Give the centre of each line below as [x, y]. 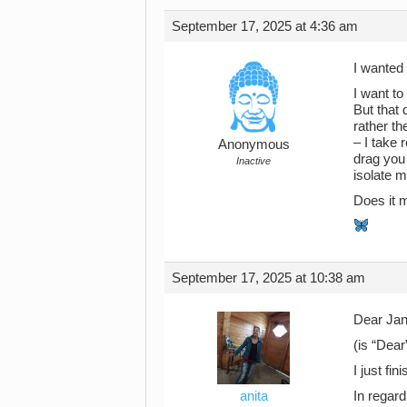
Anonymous [253, 144]
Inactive [253, 160]
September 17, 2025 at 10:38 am [268, 278]
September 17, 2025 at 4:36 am [265, 26]
